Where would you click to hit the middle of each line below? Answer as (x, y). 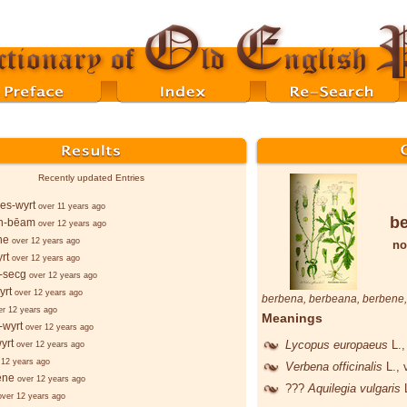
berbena (283, 299)
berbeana (333, 299)
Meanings (292, 318)
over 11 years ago (72, 206)
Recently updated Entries (91, 178)
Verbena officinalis (336, 366)
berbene (383, 299)
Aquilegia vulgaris (356, 388)
